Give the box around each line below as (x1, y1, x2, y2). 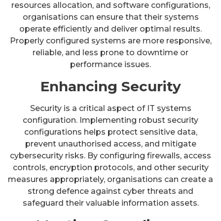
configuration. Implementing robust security (23, 115, 198, 125)
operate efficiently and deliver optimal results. (19, 24, 202, 34)
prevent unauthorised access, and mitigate (25, 139, 196, 148)
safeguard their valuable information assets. (22, 198, 199, 208)
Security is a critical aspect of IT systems (30, 103, 191, 113)
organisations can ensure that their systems (22, 12, 199, 22)
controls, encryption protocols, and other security (12, 162, 209, 172)
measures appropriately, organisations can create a (8, 174, 213, 184)
